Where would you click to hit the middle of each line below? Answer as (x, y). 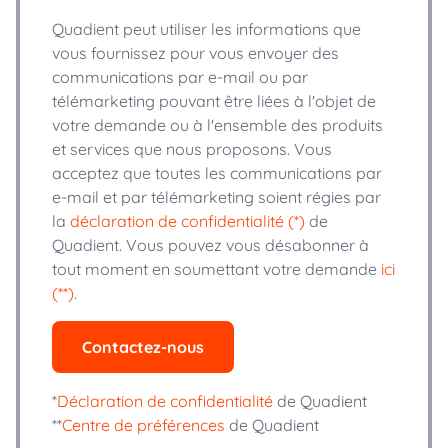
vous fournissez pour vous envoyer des (195, 52)
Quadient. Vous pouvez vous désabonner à (210, 244)
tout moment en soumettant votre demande (216, 268)
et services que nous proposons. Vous (192, 148)
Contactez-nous (143, 346)
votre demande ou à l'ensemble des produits (217, 124)
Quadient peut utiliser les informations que (206, 28)
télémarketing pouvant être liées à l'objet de (214, 100)
